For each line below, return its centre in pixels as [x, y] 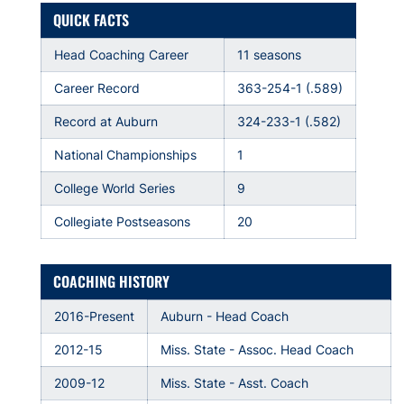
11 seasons [270, 55]
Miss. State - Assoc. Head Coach [257, 349]
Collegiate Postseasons [123, 221]
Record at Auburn [106, 121]
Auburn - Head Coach [225, 316]
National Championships [133, 155]
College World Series [115, 188]
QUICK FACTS [92, 20]
